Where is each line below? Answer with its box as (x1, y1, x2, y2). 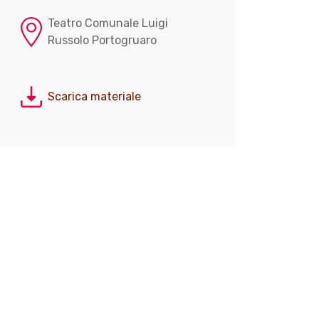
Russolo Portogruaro (48, 33, 157, 47)
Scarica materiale (48, 90, 141, 104)
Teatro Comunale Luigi (48, 16, 168, 30)
